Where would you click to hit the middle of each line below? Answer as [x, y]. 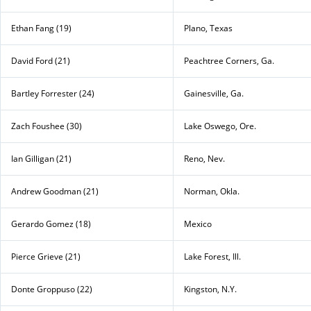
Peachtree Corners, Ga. [229, 60]
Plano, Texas [208, 28]
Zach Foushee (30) [47, 126]
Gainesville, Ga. [214, 93]
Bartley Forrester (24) [53, 93]
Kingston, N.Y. [210, 289]
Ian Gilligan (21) [41, 158]
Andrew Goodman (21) [55, 191]
